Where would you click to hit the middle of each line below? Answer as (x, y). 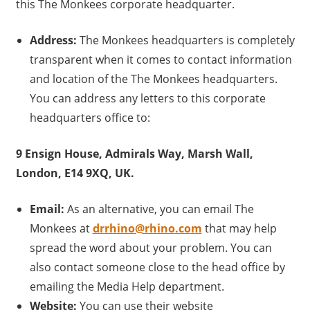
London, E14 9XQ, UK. (75, 173)
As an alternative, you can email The (159, 209)
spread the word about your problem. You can (151, 248)
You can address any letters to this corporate (147, 99)
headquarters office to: (90, 118)
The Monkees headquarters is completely (185, 40)
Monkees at (61, 229)
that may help (240, 229)
